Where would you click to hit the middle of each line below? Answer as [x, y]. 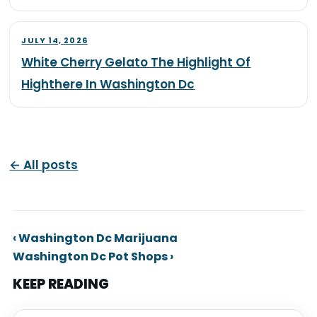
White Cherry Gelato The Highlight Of [136, 63]
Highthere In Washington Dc [108, 85]
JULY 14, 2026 [54, 41]
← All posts [44, 165]
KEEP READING [60, 284]
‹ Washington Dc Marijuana [95, 238]
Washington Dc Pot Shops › [93, 257]
